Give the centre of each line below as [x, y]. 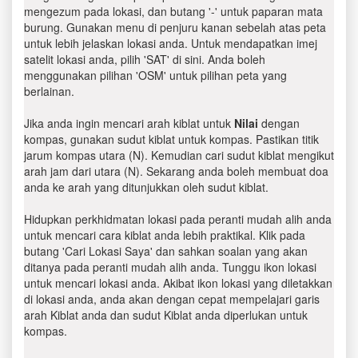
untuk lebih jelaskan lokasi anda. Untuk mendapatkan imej [171, 43]
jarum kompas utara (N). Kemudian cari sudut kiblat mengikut [179, 155]
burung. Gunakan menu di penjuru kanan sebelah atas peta [175, 27]
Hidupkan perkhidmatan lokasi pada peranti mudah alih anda [178, 219]
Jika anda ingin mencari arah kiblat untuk [129, 123]
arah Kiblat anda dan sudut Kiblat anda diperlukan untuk [166, 315]
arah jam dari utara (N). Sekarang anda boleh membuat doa [176, 171]
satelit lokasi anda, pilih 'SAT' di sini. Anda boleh [145, 59]
